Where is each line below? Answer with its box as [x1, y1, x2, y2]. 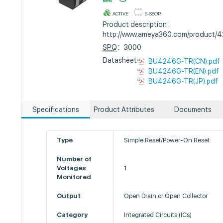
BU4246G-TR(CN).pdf [148, 57, 221, 65]
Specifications [32, 106, 79, 113]
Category [57, 211, 88, 219]
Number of [57, 155, 92, 163]
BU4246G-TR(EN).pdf [148, 67, 220, 75]
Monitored [57, 173, 92, 181]
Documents [174, 106, 212, 113]
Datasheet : [103, 56, 140, 64]
